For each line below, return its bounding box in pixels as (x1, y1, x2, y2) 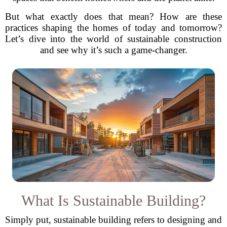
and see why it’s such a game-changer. (40, 45, 187, 55)
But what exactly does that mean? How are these (5, 11, 222, 22)
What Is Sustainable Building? (21, 192, 206, 209)
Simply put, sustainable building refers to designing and (5, 214, 222, 225)
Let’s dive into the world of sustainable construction (5, 33, 222, 44)
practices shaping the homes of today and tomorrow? (5, 22, 222, 33)
